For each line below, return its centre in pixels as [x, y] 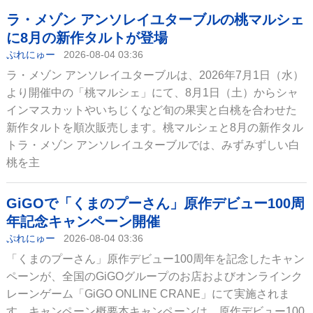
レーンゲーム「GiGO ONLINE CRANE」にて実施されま [148, 294]
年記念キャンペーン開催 [83, 221]
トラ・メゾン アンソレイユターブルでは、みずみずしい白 [153, 145]
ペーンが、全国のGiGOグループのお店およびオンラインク [154, 276]
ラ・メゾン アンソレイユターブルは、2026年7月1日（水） [155, 75]
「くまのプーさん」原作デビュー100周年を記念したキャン [155, 259]
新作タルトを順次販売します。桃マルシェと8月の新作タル [154, 128]
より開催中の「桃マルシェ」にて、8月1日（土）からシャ [152, 93]
